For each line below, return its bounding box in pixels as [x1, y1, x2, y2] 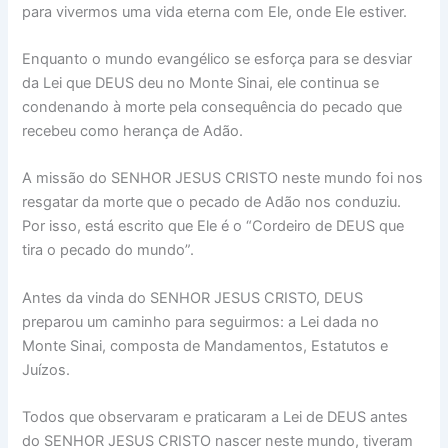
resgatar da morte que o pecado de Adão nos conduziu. [22, 193, 402, 212]
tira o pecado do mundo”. [22, 241, 195, 260]
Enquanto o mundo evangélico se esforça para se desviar [22, 49, 413, 68]
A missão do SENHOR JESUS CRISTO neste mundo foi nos [22, 169, 424, 188]
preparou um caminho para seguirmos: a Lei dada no [22, 312, 380, 331]
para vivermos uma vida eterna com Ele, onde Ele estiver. [22, 2, 408, 21]
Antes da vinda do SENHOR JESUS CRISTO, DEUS [22, 288, 364, 307]
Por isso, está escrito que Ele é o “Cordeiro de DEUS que [22, 217, 405, 236]
